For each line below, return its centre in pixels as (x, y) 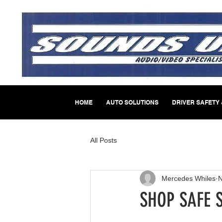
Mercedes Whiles (189, 178)
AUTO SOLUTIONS (132, 102)
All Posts (104, 140)
